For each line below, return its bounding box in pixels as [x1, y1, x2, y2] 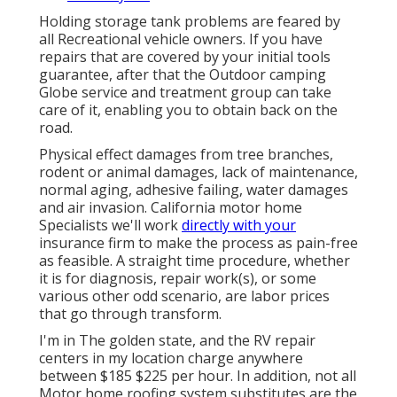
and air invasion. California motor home [39, 198, 302, 218]
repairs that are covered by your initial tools [39, 47, 331, 67]
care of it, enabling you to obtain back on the [39, 100, 338, 121]
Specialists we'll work [39, 215, 182, 236]
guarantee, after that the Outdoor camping [39, 65, 326, 85]
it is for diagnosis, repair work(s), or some [39, 269, 316, 289]
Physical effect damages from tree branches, [39, 144, 333, 165]
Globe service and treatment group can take [39, 82, 331, 103]
